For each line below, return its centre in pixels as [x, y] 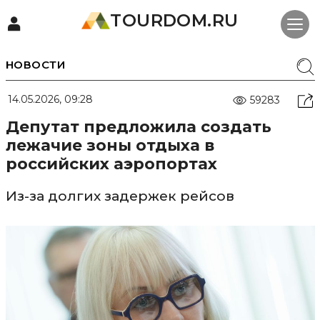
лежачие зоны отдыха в [110, 145]
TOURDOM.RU [174, 20]
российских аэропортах [111, 164]
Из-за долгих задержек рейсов [120, 196]
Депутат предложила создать [138, 127]
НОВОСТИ [35, 65]
